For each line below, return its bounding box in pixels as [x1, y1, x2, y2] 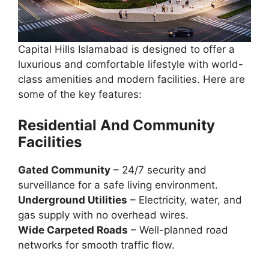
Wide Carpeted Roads [18, 224, 128, 237]
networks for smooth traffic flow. [18, 239, 175, 252]
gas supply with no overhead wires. [18, 209, 189, 222]
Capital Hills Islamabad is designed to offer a [18, 43, 235, 55]
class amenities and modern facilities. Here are [18, 73, 245, 85]
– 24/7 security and [110, 164, 207, 177]
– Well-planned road [128, 224, 228, 237]
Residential [18, 116, 100, 134]
